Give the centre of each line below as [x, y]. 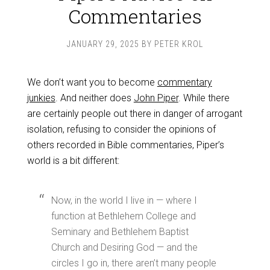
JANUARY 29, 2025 [103, 44]
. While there [204, 98]
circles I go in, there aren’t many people [133, 263]
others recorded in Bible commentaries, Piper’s [125, 145]
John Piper [156, 98]
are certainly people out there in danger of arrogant [134, 114]
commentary [184, 82]
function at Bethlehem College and [123, 216]
